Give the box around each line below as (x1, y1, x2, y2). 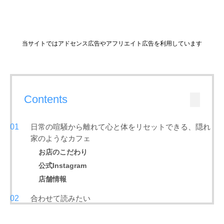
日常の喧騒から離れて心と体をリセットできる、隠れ (30, 122, 211, 131)
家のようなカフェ (30, 134, 91, 143)
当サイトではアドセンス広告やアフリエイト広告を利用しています (22, 40, 202, 47)
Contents (24, 93, 67, 106)
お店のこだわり (38, 148, 88, 156)
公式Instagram (38, 162, 87, 170)
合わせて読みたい (30, 194, 91, 203)
